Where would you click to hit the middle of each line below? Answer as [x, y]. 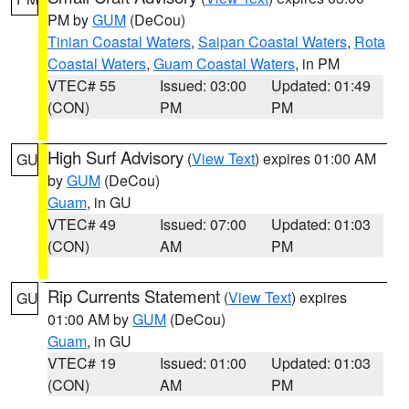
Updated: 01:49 [321, 85]
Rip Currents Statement [134, 296]
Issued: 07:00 [203, 224]
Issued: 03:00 [203, 85]
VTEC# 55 [82, 85]
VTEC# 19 [82, 363]
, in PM [317, 63]
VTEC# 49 [82, 224]
